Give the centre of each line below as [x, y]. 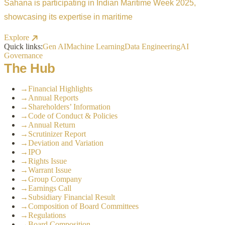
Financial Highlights [60, 89]
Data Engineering [152, 46]
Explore [17, 37]
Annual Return [52, 125]
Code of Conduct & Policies [73, 116]
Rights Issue [47, 161]
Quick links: [23, 46]
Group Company [55, 179]
